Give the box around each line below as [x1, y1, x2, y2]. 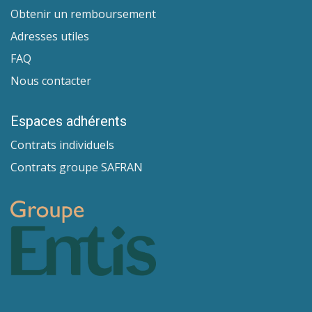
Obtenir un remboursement [10, 6, 156, 22]
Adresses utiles [10, 29, 89, 45]
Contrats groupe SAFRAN [10, 159, 143, 175]
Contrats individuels [10, 137, 114, 153]
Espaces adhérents [10, 113, 127, 130]
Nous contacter [10, 73, 91, 89]
